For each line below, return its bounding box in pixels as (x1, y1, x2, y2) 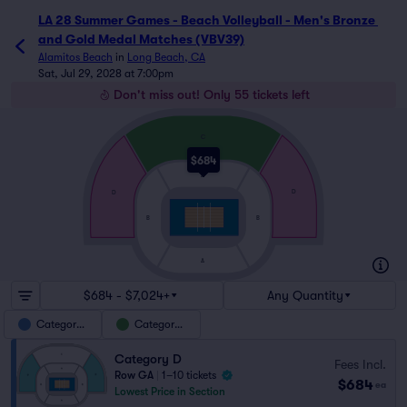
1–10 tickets (162, 369, 216, 382)
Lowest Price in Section (114, 385, 225, 398)
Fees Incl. (334, 356, 386, 372)
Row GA (114, 369, 154, 382)
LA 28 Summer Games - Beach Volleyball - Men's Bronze (38, 13, 375, 27)
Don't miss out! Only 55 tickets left (114, 87, 310, 102)
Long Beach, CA (127, 51, 205, 64)
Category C (134, 318, 192, 331)
